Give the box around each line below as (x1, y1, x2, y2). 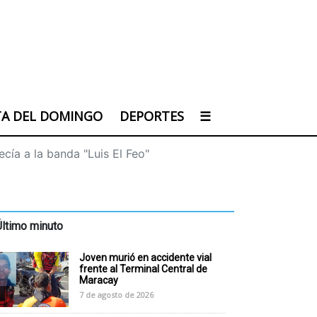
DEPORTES (119, 108, 184, 125)
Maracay (79, 275, 118, 286)
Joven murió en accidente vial (79, 252, 212, 263)
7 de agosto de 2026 (79, 289, 154, 300)
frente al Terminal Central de (79, 263, 207, 275)
